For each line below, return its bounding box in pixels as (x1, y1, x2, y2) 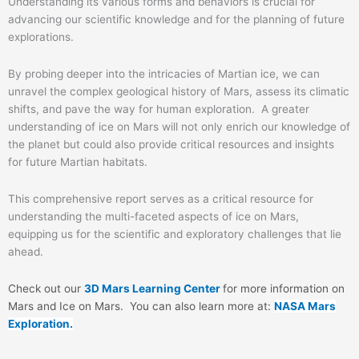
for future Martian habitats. (8, 155, 147, 169)
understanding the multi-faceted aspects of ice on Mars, (8, 210, 299, 224)
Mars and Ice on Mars (8, 300, 120, 313)
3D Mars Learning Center (84, 282, 220, 296)
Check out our (8, 282, 84, 296)
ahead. (8, 245, 43, 259)
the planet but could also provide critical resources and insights (8, 138, 334, 151)
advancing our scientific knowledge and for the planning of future (8, 13, 345, 26)
